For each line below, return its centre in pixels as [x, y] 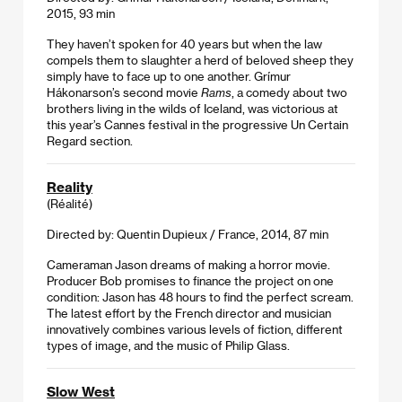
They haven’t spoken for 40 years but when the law [184, 43]
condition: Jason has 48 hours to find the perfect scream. [200, 296]
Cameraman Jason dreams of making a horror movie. [188, 264]
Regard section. [90, 140]
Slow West [81, 391]
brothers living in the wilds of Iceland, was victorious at [192, 108]
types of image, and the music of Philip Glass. [168, 345]
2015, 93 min [81, 13]
